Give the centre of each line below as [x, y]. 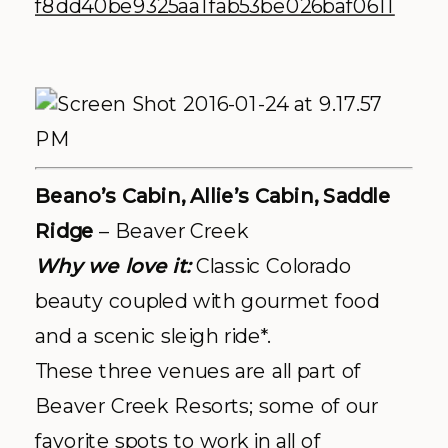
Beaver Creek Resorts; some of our [206, 406]
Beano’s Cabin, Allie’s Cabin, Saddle [213, 196]
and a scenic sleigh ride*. [153, 336]
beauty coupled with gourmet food [207, 301]
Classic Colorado [274, 266]
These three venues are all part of [198, 371]
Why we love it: [115, 266]
